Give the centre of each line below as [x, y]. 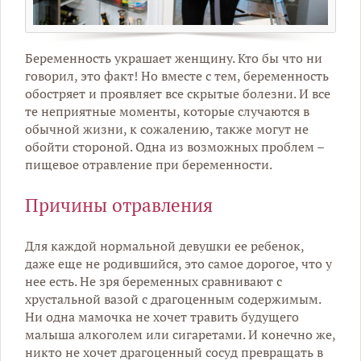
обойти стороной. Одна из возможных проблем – [174, 147]
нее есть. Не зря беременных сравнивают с [154, 282]
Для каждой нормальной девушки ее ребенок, [164, 246]
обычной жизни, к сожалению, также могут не [167, 129]
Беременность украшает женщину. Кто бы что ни [174, 58]
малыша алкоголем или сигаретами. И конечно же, [180, 335]
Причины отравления [119, 205]
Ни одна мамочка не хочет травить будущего [162, 317]
